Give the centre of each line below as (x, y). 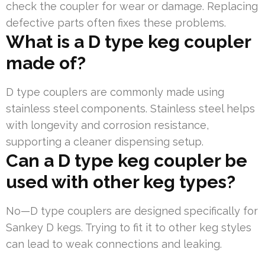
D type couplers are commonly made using (115, 92)
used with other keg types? (121, 182)
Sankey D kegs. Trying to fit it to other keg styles (129, 227)
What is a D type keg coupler (128, 41)
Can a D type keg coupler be (127, 160)
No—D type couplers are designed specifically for (132, 211)
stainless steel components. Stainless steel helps (130, 108)
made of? (46, 63)
